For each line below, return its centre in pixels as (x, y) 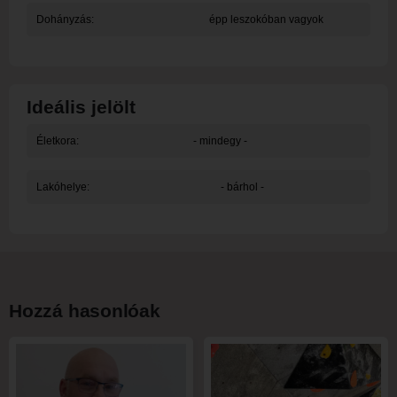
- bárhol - (242, 187)
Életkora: (57, 141)
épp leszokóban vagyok (266, 20)
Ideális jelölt (81, 107)
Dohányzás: (65, 20)
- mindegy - (220, 141)
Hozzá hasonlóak (85, 311)
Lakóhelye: (62, 187)
